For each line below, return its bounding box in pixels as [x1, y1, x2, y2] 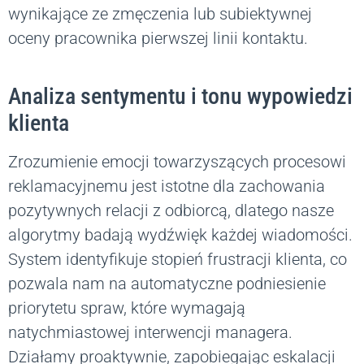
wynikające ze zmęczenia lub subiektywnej [8, 4, 312, 24]
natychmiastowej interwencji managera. [8, 323, 292, 343]
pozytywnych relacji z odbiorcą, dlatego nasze [8, 201, 334, 221]
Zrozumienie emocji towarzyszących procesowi [8, 152, 346, 172]
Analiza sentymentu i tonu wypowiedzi [8, 83, 353, 110]
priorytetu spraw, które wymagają [8, 298, 245, 318]
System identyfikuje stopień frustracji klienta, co [8, 249, 347, 270]
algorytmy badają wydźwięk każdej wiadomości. [8, 225, 353, 245]
